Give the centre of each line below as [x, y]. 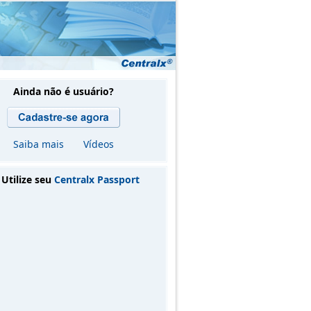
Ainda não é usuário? [63, 91]
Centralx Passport [96, 179]
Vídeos [98, 144]
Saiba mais [38, 144]
